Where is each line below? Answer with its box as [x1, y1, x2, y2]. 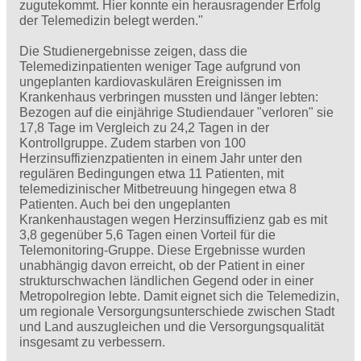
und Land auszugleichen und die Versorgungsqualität [19, 320, 324, 334]
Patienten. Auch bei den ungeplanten [19, 197, 230, 212]
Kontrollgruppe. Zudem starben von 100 [19, 136, 246, 151]
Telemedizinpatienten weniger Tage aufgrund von [19, 60, 301, 74]
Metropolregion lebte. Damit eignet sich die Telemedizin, [19, 289, 339, 304]
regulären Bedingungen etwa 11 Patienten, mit [19, 167, 284, 181]
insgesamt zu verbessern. [19, 335, 165, 350]
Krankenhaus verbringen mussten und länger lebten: [19, 90, 318, 105]
